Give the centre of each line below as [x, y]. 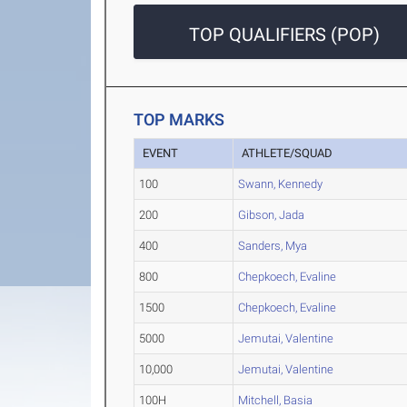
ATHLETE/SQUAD [288, 154]
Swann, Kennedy [281, 184]
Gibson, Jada [272, 215]
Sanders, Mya [273, 246]
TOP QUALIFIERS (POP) [285, 35]
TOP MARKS [179, 120]
